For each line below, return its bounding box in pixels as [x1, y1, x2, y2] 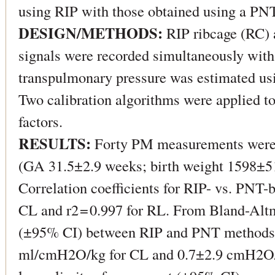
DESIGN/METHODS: [18, 22, 163, 44]
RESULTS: [18, 133, 91, 154]
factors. [18, 111, 63, 131]
